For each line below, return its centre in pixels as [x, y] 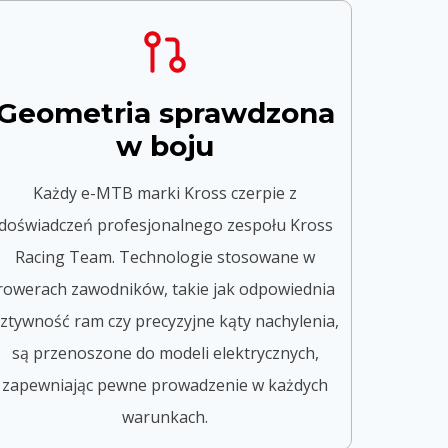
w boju [165, 145]
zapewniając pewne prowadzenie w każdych [165, 384]
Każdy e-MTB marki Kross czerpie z [165, 192]
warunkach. [165, 416]
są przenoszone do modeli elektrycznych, [165, 352]
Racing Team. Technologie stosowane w [165, 256]
